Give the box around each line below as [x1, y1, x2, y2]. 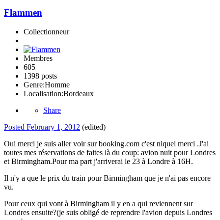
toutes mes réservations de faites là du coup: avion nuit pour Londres [4, 148, 216, 157]
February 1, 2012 [27, 122, 80, 131]
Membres [24, 54, 53, 62]
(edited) [82, 122, 106, 131]
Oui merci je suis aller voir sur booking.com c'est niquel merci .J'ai [4, 139, 209, 148]
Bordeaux [63, 89, 94, 98]
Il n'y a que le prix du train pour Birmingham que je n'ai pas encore [4, 173, 211, 182]
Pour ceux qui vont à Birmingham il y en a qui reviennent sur [4, 199, 193, 208]
